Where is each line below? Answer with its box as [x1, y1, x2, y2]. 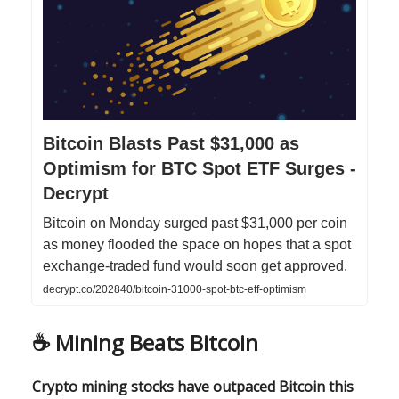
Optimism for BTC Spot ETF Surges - [43, 159, 356, 179]
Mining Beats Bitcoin [55, 328, 258, 358]
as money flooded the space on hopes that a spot [43, 237, 351, 253]
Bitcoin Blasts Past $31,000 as [43, 134, 299, 154]
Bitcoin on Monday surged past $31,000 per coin [43, 216, 347, 232]
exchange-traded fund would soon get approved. [43, 258, 347, 274]
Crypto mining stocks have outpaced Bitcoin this [32, 377, 354, 397]
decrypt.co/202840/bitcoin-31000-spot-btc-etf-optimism [43, 283, 306, 297]
